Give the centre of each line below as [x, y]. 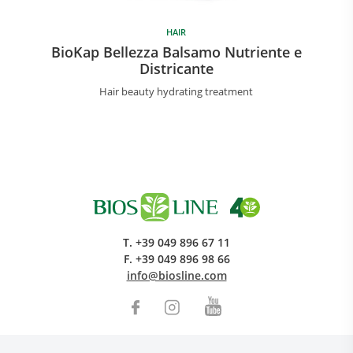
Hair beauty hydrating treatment [176, 91]
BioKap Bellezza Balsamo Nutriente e [176, 52]
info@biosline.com [176, 276]
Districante [176, 68]
